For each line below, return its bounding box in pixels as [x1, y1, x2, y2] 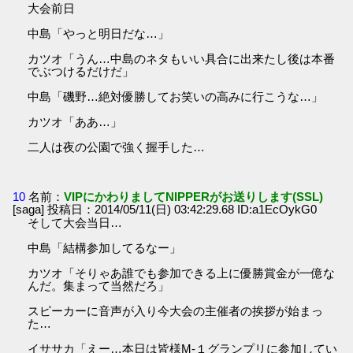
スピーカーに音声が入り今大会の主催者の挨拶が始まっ [28, 303, 324, 318]
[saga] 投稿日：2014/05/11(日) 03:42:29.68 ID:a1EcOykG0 [13, 202, 318, 216]
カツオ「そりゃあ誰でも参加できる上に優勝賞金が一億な [28, 266, 336, 280]
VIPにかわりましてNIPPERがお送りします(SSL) [64, 189, 324, 203]
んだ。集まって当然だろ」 [28, 278, 170, 292]
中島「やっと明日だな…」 [28, 26, 170, 40]
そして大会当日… [28, 215, 123, 229]
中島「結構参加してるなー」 [28, 240, 182, 255]
